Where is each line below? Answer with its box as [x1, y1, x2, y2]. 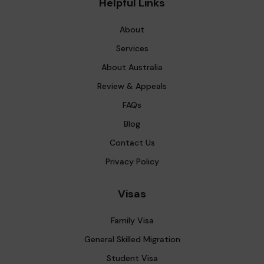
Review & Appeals [97, 81, 167, 92]
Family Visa [110, 215, 154, 226]
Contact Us [109, 137, 155, 148]
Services [115, 43, 148, 54]
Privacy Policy [105, 156, 159, 167]
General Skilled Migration [84, 234, 180, 245]
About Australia [101, 62, 163, 73]
